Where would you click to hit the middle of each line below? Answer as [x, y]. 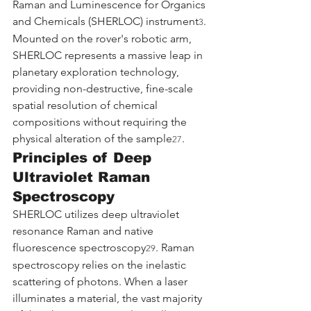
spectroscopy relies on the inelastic [101, 264]
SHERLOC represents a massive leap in [109, 55]
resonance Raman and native [84, 230]
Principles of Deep [84, 157]
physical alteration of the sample [92, 138]
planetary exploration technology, [97, 72]
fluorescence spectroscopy [79, 247]
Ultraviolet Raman [84, 177]
